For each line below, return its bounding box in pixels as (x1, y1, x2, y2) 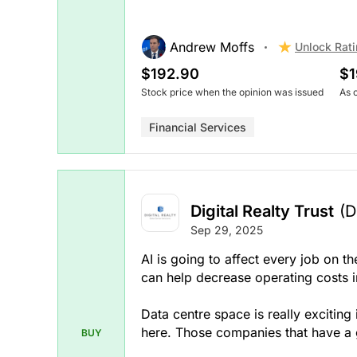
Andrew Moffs (170, 39, 254, 56)
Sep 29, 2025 (190, 222, 263, 237)
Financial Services (149, 120, 246, 135)
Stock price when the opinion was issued (141, 86, 324, 99)
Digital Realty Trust (190, 201, 334, 221)
